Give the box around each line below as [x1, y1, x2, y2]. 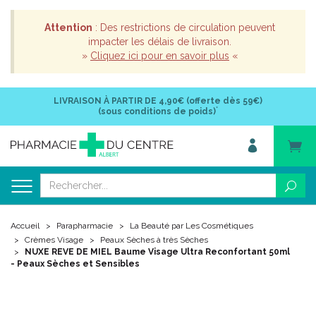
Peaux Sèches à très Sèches [100, 235, 208, 245]
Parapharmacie [56, 221, 113, 231]
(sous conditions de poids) [98, 107, 216, 116]
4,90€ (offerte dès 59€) [157, 96, 262, 106]
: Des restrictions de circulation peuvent [92, 22, 275, 33]
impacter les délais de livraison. [88, 36, 231, 47]
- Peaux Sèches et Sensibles [11, 259, 140, 269]
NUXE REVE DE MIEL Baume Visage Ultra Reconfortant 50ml [25, 247, 290, 257]
